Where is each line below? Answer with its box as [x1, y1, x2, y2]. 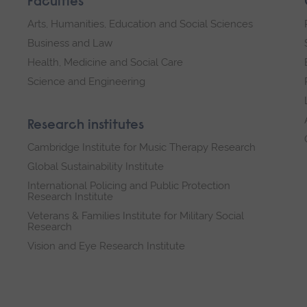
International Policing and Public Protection [27, 180, 230, 193]
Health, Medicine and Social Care [27, 56, 183, 69]
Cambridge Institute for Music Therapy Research [27, 141, 256, 154]
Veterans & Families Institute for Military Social [27, 210, 244, 223]
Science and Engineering [27, 75, 145, 88]
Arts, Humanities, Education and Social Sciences [27, 18, 253, 31]
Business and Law [27, 37, 112, 50]
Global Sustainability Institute [27, 160, 164, 173]
